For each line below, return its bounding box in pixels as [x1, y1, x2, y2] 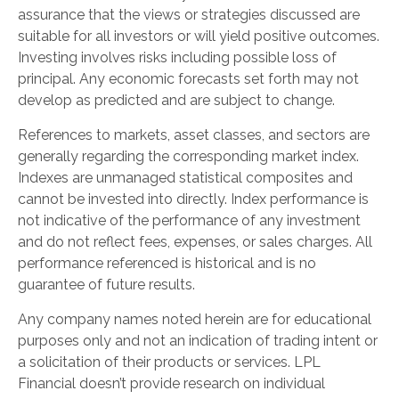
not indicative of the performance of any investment [18, 211, 361, 229]
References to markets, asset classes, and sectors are [18, 126, 370, 143]
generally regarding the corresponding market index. [18, 147, 359, 165]
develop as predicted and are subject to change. [18, 91, 335, 109]
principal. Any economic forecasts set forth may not [18, 69, 359, 87]
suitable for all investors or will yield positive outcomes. [18, 27, 379, 45]
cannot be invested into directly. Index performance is [18, 190, 369, 208]
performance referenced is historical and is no [18, 254, 316, 272]
